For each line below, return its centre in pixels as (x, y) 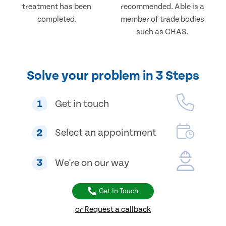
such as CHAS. (162, 32)
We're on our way (92, 163)
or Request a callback (113, 209)
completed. (57, 19)
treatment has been (57, 6)
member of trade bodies (162, 19)
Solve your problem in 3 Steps (113, 76)
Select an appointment (106, 133)
